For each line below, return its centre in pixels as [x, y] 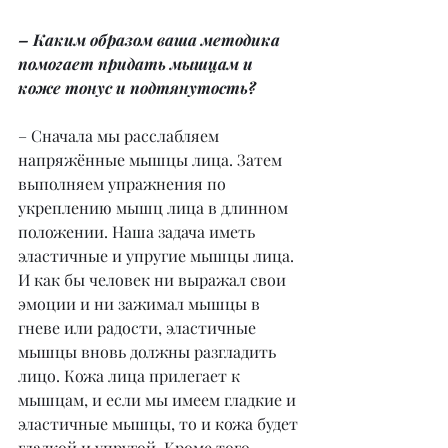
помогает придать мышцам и [137, 63]
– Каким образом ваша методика [151, 39]
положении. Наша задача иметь [138, 231]
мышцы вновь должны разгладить [149, 351]
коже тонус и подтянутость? [137, 87]
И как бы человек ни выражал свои [154, 279]
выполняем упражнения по [124, 183]
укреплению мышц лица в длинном [155, 207]
